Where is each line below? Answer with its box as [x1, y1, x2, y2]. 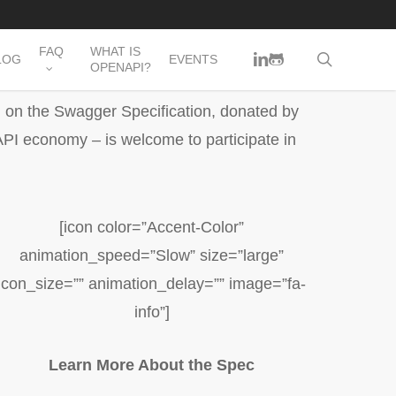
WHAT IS [89, 44, 141, 59]
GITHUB [267, 49, 315, 65]
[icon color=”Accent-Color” [59, 218, 245, 236]
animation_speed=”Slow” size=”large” [19, 247, 285, 264]
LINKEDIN [251, 49, 308, 65]
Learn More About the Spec [49, 356, 255, 374]
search [331, 49, 379, 68]
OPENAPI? [89, 60, 151, 75]
